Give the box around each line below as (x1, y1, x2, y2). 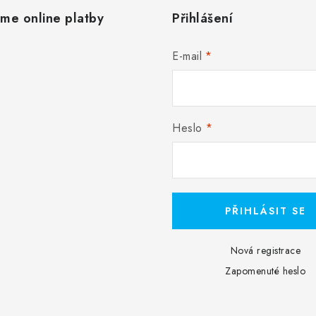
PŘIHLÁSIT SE (224, 204, 306, 219)
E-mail (172, 48, 202, 65)
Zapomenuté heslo (225, 264, 306, 279)
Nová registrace (230, 243, 300, 258)
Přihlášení (172, 9, 233, 28)
